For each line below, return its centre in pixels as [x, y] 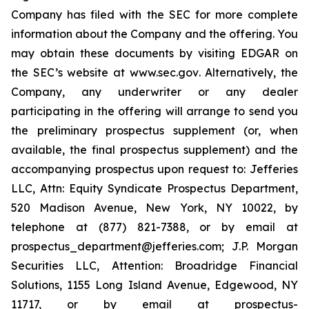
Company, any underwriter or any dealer [154, 92]
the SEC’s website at [70, 72]
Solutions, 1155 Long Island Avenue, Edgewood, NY [154, 285]
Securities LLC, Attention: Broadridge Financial [154, 266]
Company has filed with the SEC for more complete [154, 14]
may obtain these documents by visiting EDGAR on [154, 53]
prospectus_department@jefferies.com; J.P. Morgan [154, 246]
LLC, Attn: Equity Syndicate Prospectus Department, [154, 188]
